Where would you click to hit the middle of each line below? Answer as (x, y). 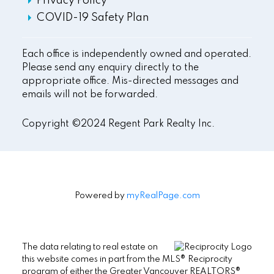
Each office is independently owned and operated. (136, 55)
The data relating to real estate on (90, 247)
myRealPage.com (163, 196)
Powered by (100, 196)
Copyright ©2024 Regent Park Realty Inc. (118, 124)
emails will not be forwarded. (90, 95)
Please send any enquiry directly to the (110, 68)
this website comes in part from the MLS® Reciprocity (127, 260)
